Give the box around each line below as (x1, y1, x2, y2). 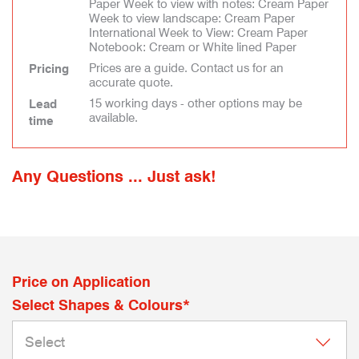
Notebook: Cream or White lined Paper (89, 40, 296, 54)
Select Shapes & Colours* (12, 296, 190, 313)
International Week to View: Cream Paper (89, 26, 308, 40)
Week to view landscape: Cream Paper (89, 11, 295, 26)
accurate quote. (89, 75, 173, 90)
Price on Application (12, 273, 151, 290)
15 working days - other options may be (89, 96, 302, 111)
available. (89, 111, 138, 125)
